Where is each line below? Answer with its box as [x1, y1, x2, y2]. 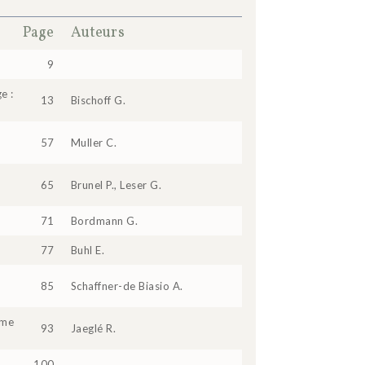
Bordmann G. [70, 213, 139, 227]
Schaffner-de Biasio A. [70, 279, 183, 292]
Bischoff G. [70, 93, 126, 107]
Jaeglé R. [70, 321, 117, 335]
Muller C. [70, 135, 117, 149]
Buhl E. [70, 243, 105, 257]
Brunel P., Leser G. [70, 178, 162, 191]
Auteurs [70, 22, 125, 43]
